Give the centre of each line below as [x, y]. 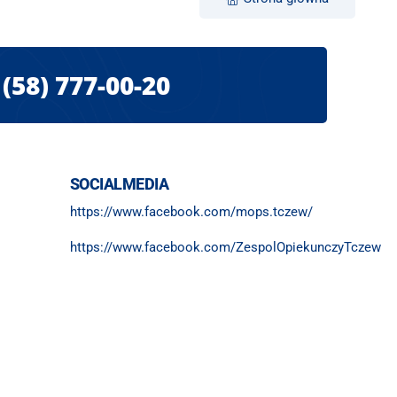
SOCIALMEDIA [120, 184]
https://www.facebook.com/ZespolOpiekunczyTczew [226, 248]
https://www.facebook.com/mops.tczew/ [191, 212]
